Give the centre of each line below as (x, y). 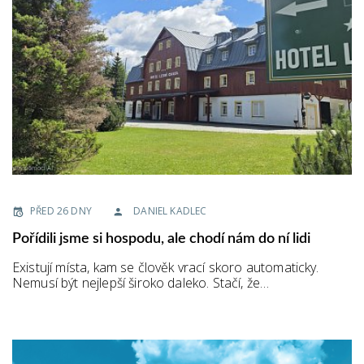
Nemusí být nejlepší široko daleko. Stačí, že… (141, 283)
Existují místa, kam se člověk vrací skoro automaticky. (166, 268)
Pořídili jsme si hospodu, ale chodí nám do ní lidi (161, 239)
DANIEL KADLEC (170, 211)
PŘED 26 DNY (61, 211)
